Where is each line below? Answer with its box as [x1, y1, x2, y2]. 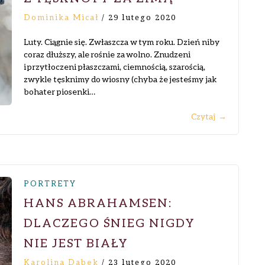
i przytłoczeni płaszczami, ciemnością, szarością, [24, 62, 205, 72]
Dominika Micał [24, 12, 99, 22]
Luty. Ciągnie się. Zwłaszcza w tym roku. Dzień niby [24, 37, 219, 47]
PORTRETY [24, 179, 76, 188]
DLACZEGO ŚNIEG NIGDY [24, 215, 195, 230]
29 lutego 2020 [108, 13, 176, 22]
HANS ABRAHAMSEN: [24, 195, 172, 209]
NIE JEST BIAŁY [24, 235, 128, 250]
